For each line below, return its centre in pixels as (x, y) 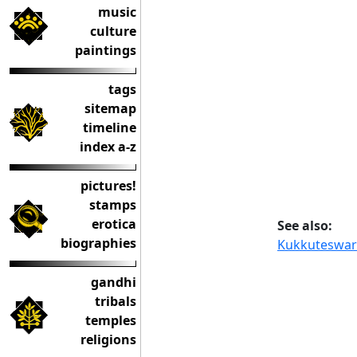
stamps (113, 205)
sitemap (110, 108)
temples (111, 320)
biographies (98, 243)
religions (108, 339)
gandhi (114, 282)
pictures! (108, 186)
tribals (116, 301)
